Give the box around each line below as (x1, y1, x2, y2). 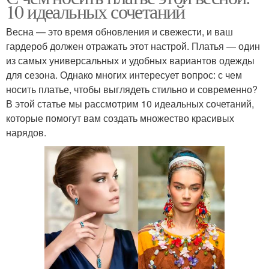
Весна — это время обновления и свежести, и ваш (6, 25, 233, 38)
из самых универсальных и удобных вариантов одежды (6, 53, 255, 67)
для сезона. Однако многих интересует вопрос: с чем (6, 68, 242, 82)
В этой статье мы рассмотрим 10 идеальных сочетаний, (6, 97, 254, 110)
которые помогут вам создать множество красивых (6, 111, 234, 125)
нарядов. (6, 125, 46, 139)
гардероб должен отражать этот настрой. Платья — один (6, 39, 260, 53)
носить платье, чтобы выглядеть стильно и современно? (6, 82, 258, 96)
